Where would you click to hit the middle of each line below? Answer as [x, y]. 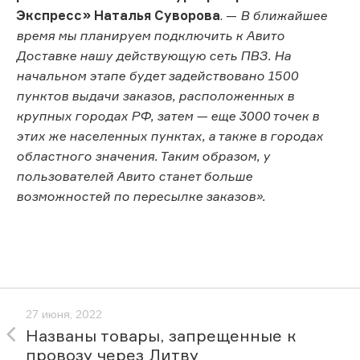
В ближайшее [284, 15]
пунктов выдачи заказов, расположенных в [155, 95]
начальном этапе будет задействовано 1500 [157, 75]
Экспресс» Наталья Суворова [118, 15]
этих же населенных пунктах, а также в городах [170, 135]
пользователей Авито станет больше [134, 176]
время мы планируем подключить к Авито [150, 35]
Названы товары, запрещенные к [161, 336]
